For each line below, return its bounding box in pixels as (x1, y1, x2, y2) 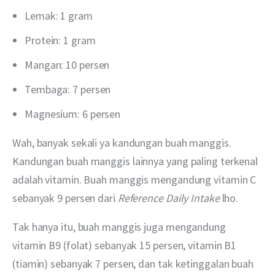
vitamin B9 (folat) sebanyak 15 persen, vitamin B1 (12, 238, 239, 253)
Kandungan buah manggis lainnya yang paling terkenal (12, 154, 260, 169)
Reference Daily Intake (117, 191, 222, 206)
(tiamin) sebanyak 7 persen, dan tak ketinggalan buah (12, 257, 256, 271)
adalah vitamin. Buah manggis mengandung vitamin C (12, 172, 259, 187)
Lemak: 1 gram (25, 9, 93, 23)
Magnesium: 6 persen (25, 107, 123, 121)
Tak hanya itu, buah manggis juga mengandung (12, 220, 228, 234)
